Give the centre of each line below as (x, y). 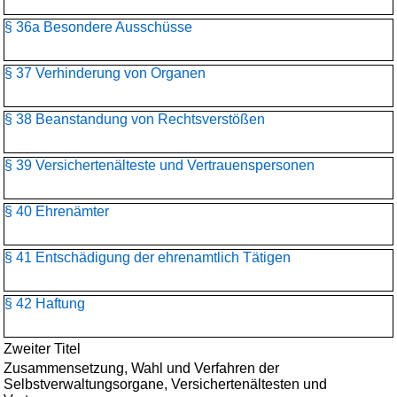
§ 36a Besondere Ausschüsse (98, 27)
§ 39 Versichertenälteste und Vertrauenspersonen (160, 165)
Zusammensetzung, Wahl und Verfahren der (141, 368)
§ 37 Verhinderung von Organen (105, 73)
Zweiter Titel (42, 349)
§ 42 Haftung (45, 304)
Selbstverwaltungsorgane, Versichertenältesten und (165, 384)
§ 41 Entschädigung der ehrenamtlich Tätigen (148, 257)
